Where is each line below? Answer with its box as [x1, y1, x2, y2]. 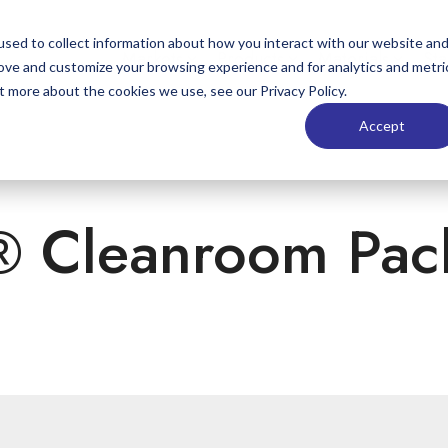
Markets [122, 46, 183, 72]
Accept [359, 116, 406, 134]
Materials [318, 46, 389, 72]
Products [217, 46, 284, 72]
